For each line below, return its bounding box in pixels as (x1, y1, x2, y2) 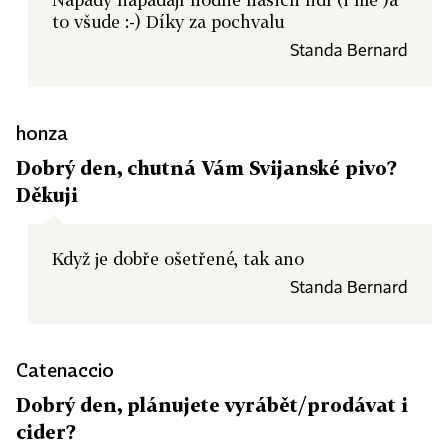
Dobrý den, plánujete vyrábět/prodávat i (16, 393, 408, 416)
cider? (16, 420, 76, 443)
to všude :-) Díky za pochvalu (52, 11, 284, 32)
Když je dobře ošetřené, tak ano (52, 248, 304, 269)
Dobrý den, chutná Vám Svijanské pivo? (16, 156, 397, 179)
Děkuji (16, 183, 78, 206)
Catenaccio (16, 358, 114, 381)
